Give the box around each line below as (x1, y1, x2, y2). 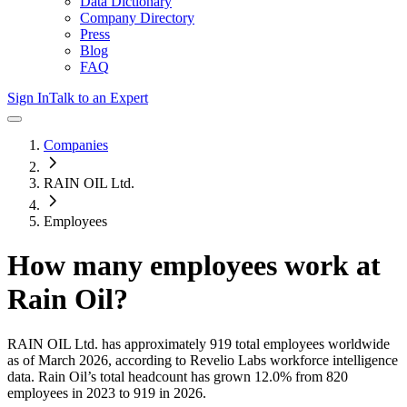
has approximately (98, 335, 206, 352)
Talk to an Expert (49, 90, 148, 105)
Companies (44, 137, 108, 153)
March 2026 (38, 352, 108, 368)
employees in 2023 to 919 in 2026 (7, 384, 203, 401)
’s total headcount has (87, 368, 213, 384)
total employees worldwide (232, 335, 390, 352)
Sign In (7, 90, 49, 105)
